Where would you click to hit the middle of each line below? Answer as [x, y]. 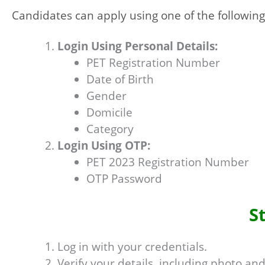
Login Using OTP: [104, 145]
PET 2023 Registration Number [167, 162]
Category [110, 129]
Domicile [109, 112]
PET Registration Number [153, 62]
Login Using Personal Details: [138, 46]
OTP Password [124, 178]
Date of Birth [120, 79]
